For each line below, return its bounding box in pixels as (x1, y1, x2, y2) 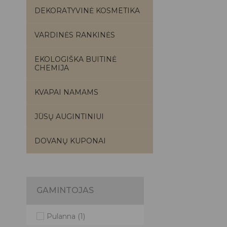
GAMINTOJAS (36, 185, 94, 195)
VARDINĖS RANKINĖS (34, 30, 115, 40)
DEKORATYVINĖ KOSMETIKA (34, 6, 140, 15)
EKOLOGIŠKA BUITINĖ (34, 55, 117, 64)
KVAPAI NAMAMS (34, 88, 98, 97)
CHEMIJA (34, 63, 69, 72)
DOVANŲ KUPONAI (34, 136, 106, 145)
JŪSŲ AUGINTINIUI (34, 112, 104, 121)
